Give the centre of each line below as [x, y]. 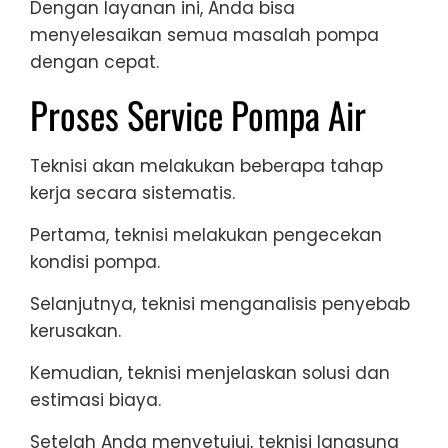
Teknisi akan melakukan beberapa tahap [206, 166]
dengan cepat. [94, 62]
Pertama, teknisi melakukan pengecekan [206, 235]
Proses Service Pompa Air [198, 115]
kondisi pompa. [95, 262]
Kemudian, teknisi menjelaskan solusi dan [210, 373]
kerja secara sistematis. [132, 193]
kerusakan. [75, 331]
